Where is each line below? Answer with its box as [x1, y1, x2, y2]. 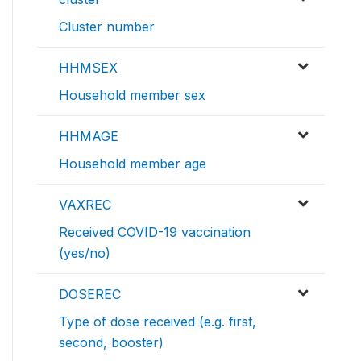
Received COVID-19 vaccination [59, 224, 251, 241]
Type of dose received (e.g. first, [59, 313, 256, 330]
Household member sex [59, 87, 205, 104]
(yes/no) [59, 245, 110, 262]
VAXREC [59, 197, 111, 214]
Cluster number [59, 19, 155, 35]
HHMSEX [59, 60, 118, 77]
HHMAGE [59, 128, 118, 145]
